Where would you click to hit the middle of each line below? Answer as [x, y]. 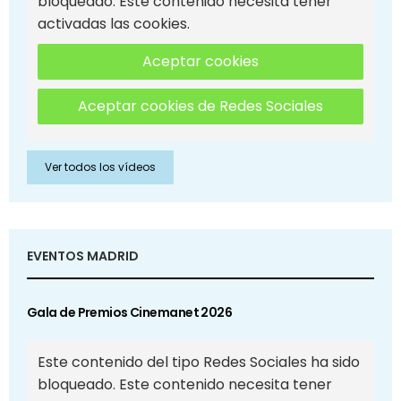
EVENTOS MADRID [83, 256]
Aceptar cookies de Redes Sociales [200, 107]
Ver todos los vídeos [100, 167]
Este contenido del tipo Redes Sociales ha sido [199, 363]
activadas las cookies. [114, 24]
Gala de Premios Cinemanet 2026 [130, 313]
